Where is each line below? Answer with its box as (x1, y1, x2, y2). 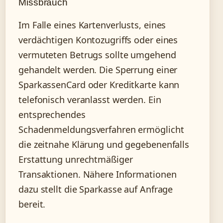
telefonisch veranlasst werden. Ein (18, 94, 161, 106)
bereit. (18, 198, 46, 211)
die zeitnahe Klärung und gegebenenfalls (18, 138, 190, 151)
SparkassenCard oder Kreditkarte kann (18, 79, 180, 91)
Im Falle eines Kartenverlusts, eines (18, 19, 166, 31)
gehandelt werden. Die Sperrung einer (18, 64, 178, 76)
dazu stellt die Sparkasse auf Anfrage (18, 183, 173, 196)
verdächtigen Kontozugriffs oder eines (18, 34, 178, 46)
